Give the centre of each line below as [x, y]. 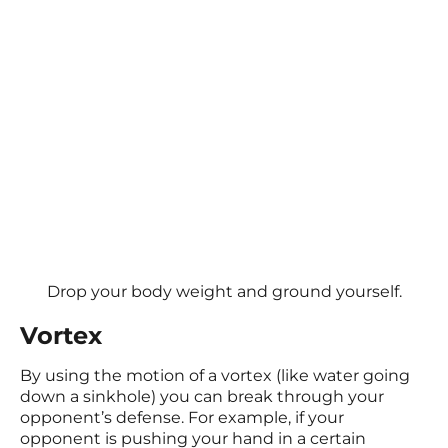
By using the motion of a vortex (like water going [215, 376]
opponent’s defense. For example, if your [182, 418]
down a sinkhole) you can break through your [202, 397]
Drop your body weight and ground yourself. [224, 292]
